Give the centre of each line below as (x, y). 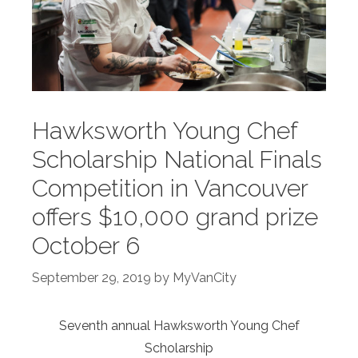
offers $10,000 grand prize (175, 217)
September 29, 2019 (91, 277)
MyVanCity (205, 277)
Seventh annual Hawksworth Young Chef (179, 325)
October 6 (86, 245)
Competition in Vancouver (170, 188)
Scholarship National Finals (177, 159)
